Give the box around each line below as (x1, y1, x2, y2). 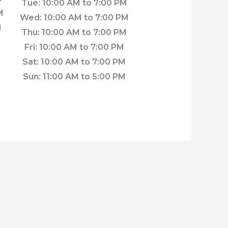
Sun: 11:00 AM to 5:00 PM (22, 71, 126, 81)
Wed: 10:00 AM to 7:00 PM (19, 12, 129, 22)
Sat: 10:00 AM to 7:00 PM (22, 56, 126, 67)
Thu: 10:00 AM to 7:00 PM (21, 27, 127, 37)
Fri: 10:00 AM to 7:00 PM (24, 42, 124, 52)
